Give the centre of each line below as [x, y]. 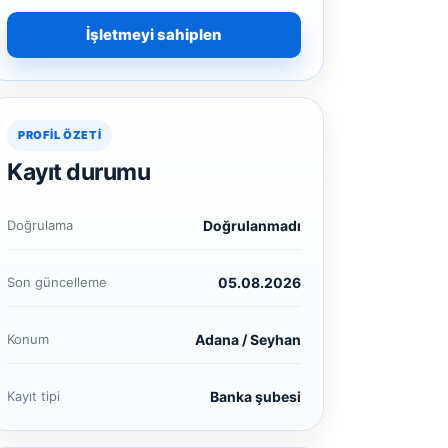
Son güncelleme [57, 282]
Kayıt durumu [78, 172]
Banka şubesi [255, 396]
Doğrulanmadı [252, 225]
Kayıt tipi [33, 396]
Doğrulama [40, 225]
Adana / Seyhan [248, 339]
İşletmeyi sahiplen [154, 34]
